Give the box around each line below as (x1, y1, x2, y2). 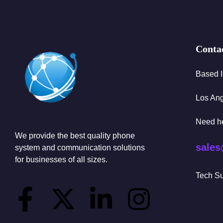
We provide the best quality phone (15, 131, 135, 140)
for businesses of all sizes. (15, 155, 108, 164)
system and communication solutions (15, 143, 145, 152)
